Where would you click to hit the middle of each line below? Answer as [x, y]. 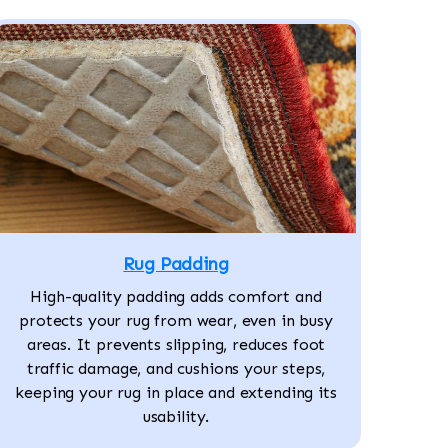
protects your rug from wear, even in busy [176, 321]
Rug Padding [176, 264]
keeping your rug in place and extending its [176, 393]
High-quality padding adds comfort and [176, 297]
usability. [176, 417]
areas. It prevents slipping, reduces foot [176, 345]
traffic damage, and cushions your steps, [176, 369]
